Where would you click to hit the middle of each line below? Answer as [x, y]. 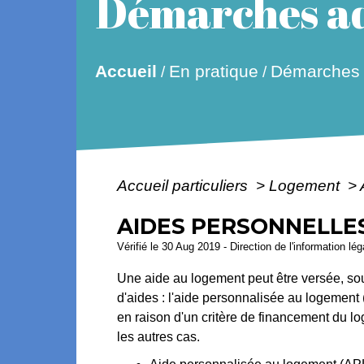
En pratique [213, 71]
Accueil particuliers [185, 185]
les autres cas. [159, 336]
